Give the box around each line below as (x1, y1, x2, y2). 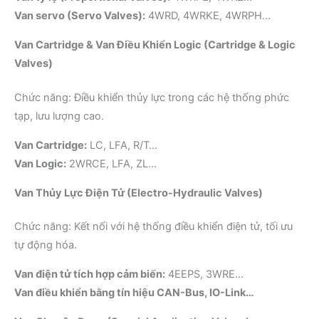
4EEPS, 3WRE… (165, 268, 244, 281)
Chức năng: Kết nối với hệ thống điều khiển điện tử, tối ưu (14, 220, 293, 234)
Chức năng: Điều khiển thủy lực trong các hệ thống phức (14, 90, 289, 104)
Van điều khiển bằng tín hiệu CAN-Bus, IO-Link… (14, 286, 254, 300)
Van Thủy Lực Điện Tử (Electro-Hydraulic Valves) (14, 186, 263, 199)
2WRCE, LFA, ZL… (66, 157, 157, 170)
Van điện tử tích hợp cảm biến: (14, 268, 165, 281)
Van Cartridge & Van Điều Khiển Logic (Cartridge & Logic (14, 38, 296, 51)
